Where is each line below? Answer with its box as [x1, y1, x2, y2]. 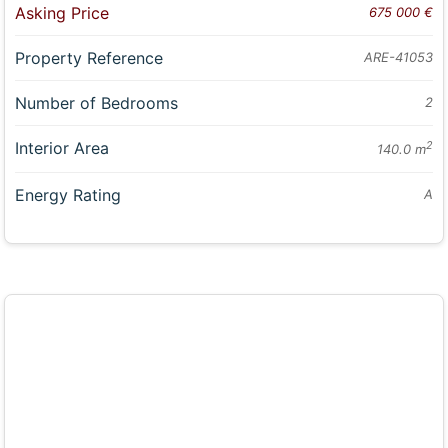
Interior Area [15, 138, 110, 159]
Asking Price [15, 3, 110, 24]
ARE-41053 [363, 49, 433, 66]
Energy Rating [15, 184, 122, 205]
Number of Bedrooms [15, 93, 179, 114]
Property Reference [15, 48, 164, 69]
